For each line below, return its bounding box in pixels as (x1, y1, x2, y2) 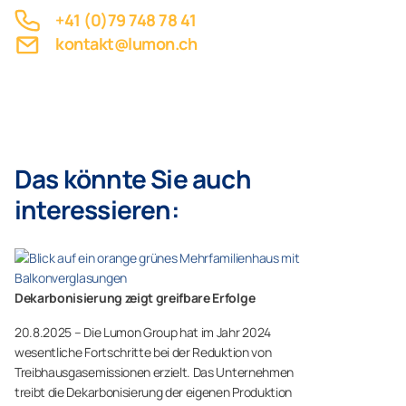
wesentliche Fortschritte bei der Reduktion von (14, 343, 272, 361)
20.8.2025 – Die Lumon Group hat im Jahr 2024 (14, 324, 271, 341)
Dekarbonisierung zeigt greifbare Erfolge (14, 289, 256, 306)
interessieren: (14, 192, 179, 227)
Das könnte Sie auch (14, 161, 251, 196)
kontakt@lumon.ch (55, 33, 198, 54)
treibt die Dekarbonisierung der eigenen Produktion (14, 383, 292, 401)
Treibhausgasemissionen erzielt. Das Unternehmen (14, 363, 294, 381)
